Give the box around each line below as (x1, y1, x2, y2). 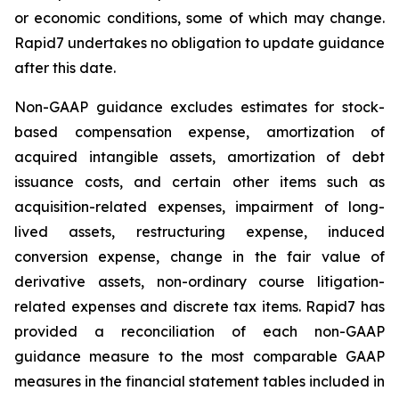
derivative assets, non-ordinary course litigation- (14, 273, 385, 290)
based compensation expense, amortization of (14, 123, 385, 141)
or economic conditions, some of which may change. (14, 9, 385, 27)
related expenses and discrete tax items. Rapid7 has (14, 297, 385, 315)
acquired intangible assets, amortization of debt (14, 148, 385, 166)
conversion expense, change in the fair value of (14, 248, 385, 265)
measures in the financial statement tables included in (14, 372, 385, 390)
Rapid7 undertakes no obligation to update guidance (14, 34, 385, 52)
